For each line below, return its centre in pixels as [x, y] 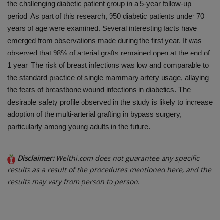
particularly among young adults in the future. [79, 127]
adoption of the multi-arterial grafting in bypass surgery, [95, 114]
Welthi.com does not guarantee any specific [128, 158]
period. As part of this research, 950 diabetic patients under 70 [106, 16]
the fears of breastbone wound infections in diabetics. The [99, 90]
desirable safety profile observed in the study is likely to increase [110, 102]
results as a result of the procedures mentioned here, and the [109, 170]
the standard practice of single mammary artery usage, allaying [108, 78]
